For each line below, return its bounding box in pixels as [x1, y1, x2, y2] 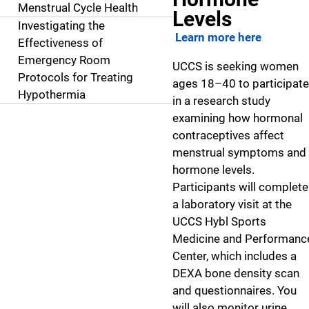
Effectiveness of [17, 35, 103, 50]
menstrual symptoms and [172, 146, 306, 159]
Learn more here [175, 30, 261, 44]
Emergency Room [17, 52, 110, 67]
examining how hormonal [172, 111, 303, 125]
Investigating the [17, 18, 105, 32]
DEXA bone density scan [172, 266, 299, 280]
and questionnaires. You [172, 283, 297, 297]
